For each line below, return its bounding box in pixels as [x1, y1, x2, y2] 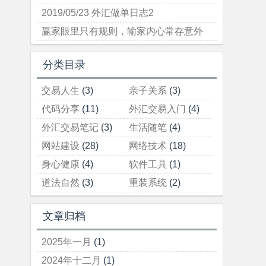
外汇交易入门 [129, 104, 186, 114]
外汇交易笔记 [42, 122, 99, 132]
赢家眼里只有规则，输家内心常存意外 [42, 26, 203, 36]
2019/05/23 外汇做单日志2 [42, 8, 154, 18]
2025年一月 [42, 237, 91, 247]
